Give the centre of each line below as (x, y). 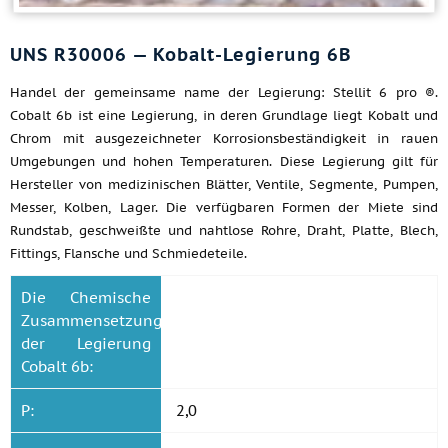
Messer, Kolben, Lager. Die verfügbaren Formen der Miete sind (224, 207)
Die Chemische (86, 297)
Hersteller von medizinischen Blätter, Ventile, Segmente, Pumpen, (224, 184)
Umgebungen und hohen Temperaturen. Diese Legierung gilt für (224, 161)
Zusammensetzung (91, 320)
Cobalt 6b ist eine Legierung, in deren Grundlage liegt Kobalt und (224, 115)
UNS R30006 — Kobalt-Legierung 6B (181, 54)
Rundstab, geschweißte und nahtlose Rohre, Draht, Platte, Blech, (224, 230)
